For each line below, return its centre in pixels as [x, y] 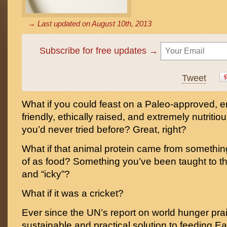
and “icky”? [46, 174]
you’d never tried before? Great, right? [104, 129]
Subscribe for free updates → [100, 51]
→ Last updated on [60, 24]
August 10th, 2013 [122, 24]
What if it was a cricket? [73, 193]
